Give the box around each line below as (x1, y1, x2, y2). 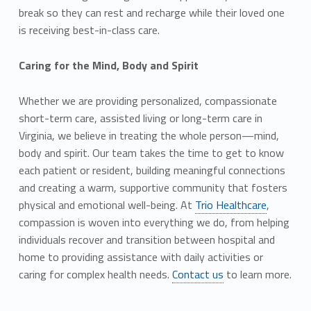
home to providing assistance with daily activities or (18, 249, 263, 266)
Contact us (171, 266, 224, 283)
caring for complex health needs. (18, 266, 172, 283)
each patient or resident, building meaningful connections (18, 162, 285, 179)
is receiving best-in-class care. (18, 22, 160, 39)
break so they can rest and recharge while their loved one (18, 4, 285, 22)
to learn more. (223, 266, 292, 283)
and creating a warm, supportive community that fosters (18, 179, 287, 196)
